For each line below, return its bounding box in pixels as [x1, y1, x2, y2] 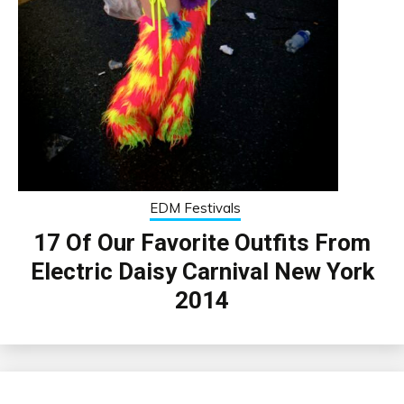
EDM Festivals [150, 198, 241, 216]
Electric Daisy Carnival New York [30, 257, 374, 285]
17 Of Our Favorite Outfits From [33, 228, 371, 256]
